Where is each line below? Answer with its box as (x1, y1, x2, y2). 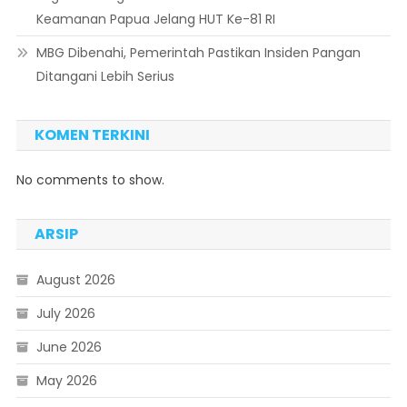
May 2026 (35, 372, 97, 391)
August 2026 (35, 271, 115, 290)
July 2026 (35, 304, 95, 323)
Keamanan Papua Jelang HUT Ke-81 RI (35, 10, 275, 29)
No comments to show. (15, 171, 164, 190)
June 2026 (35, 338, 102, 357)
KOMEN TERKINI (34, 124, 150, 146)
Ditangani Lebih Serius (35, 67, 174, 86)
